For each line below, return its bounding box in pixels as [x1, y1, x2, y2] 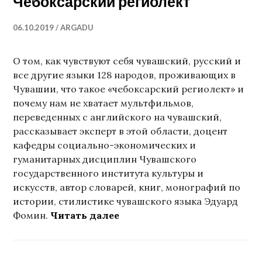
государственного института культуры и [13, 167, 204, 179]
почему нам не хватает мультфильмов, [13, 96, 194, 109]
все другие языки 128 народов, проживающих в [13, 68, 236, 81]
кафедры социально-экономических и [13, 139, 196, 151]
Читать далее [50, 209, 120, 221]
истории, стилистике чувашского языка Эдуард [13, 195, 239, 207]
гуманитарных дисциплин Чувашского [13, 153, 197, 165]
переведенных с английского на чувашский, [13, 111, 222, 123]
